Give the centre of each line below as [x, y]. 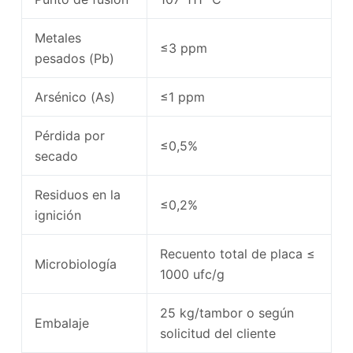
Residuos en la [77, 194]
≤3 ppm [183, 48]
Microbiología [75, 264]
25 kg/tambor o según [227, 312]
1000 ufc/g [192, 274]
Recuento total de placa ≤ [237, 253]
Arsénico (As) [74, 97]
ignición [58, 215]
